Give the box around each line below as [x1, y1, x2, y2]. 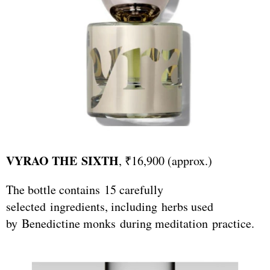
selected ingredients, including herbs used [6, 198, 213, 215]
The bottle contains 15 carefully [6, 181, 163, 198]
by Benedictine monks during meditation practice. [6, 215, 254, 232]
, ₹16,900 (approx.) [119, 152, 212, 169]
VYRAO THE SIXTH [6, 152, 119, 170]
